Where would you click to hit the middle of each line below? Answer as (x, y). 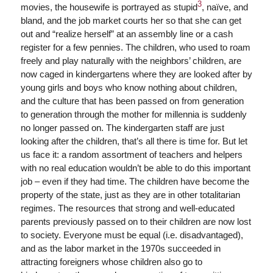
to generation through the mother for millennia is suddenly (133, 114)
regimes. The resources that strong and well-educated (127, 208)
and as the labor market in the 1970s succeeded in (120, 248)
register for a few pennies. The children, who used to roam (135, 47)
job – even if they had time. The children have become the (135, 181)
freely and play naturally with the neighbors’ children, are (131, 60)
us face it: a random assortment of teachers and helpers (131, 154)
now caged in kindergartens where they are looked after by (136, 74)
